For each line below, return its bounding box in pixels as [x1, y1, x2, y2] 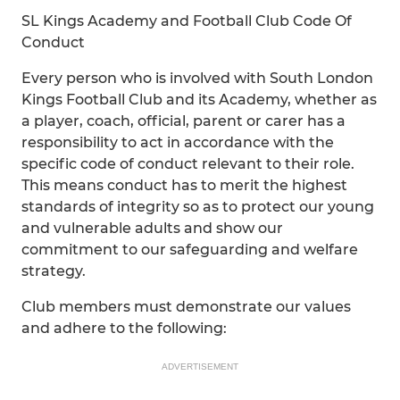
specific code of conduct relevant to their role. [21, 155, 354, 172]
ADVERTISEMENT [162, 362, 238, 371]
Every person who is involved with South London [21, 70, 373, 87]
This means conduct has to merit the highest [21, 177, 347, 194]
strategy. [21, 262, 86, 279]
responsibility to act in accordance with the [21, 134, 334, 151]
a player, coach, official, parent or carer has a [21, 112, 346, 129]
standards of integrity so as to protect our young [21, 198, 374, 215]
